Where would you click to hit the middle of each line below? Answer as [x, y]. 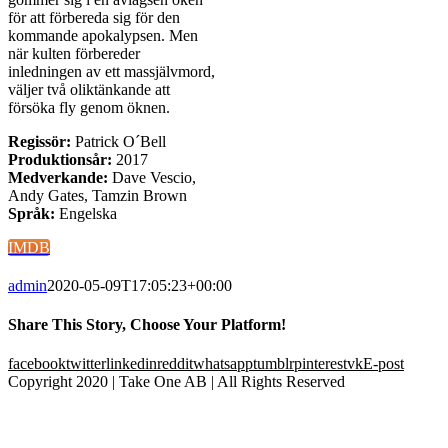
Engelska [88, 213]
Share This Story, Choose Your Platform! [147, 325]
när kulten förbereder [74, 53]
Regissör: [39, 141]
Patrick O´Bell [118, 141]
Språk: [33, 213]
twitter [86, 364]
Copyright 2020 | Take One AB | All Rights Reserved [176, 382]
